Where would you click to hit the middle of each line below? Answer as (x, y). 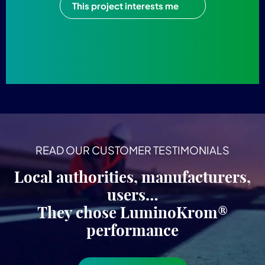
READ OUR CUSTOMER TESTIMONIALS (132, 150)
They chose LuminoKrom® (132, 213)
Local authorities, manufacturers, (132, 177)
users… (132, 195)
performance (132, 230)
